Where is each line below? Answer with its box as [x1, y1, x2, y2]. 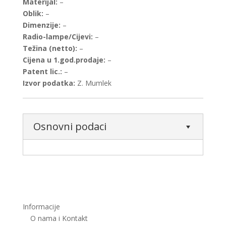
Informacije [22, 202, 60, 212]
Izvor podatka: [22, 78, 75, 88]
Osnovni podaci [33, 120, 106, 134]
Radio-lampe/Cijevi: [22, 31, 93, 41]
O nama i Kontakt [30, 213, 88, 223]
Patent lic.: [22, 66, 62, 76]
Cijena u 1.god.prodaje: [22, 54, 105, 65]
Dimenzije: [22, 20, 61, 30]
